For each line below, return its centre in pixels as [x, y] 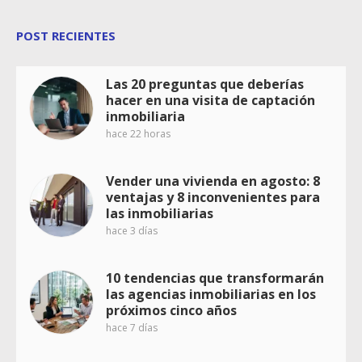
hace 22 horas [138, 134]
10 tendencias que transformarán [215, 278]
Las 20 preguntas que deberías [205, 84]
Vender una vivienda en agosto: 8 [213, 181]
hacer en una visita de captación [210, 101]
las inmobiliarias [160, 214]
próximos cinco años [171, 311]
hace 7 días [132, 328]
